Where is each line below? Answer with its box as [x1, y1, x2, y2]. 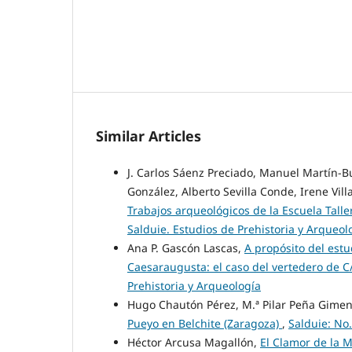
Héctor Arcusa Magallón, [127, 335, 260, 350]
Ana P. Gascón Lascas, [127, 240, 244, 256]
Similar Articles [96, 126, 201, 146]
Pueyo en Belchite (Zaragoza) [127, 316, 282, 332]
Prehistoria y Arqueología [127, 278, 261, 294]
